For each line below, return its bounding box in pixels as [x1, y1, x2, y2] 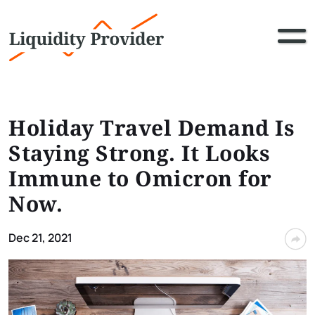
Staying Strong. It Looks [8, 139, 270, 167]
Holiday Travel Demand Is [8, 113, 295, 142]
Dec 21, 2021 [8, 230, 72, 245]
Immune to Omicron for [8, 164, 272, 193]
